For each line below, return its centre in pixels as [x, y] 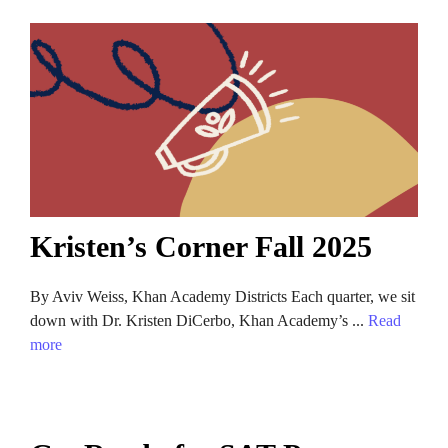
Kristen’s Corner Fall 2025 [201, 246]
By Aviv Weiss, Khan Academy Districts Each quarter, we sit [222, 296]
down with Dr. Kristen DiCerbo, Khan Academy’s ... [199, 320]
